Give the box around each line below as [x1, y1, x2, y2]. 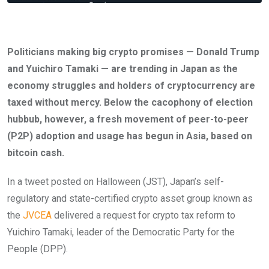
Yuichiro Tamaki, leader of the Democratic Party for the [7, 226, 235, 238]
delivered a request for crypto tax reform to [52, 210, 235, 222]
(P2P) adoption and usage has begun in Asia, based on [7, 130, 252, 142]
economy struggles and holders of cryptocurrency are [7, 80, 255, 92]
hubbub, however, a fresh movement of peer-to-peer [7, 113, 249, 125]
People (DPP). [7, 243, 68, 255]
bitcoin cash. [7, 147, 64, 159]
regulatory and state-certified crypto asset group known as [7, 193, 253, 205]
